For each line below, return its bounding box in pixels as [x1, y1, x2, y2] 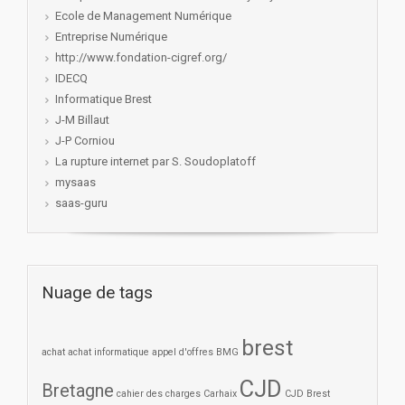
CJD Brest [285, 388, 330, 400]
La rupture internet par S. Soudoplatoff [55, 155, 256, 169]
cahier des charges [117, 388, 201, 400]
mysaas [55, 175, 96, 190]
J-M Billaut [55, 113, 109, 127]
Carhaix [203, 388, 237, 400]
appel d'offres [152, 346, 213, 359]
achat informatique [68, 346, 149, 359]
